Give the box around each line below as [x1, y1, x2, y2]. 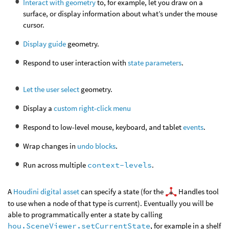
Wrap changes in [23, 141, 77, 151]
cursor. [23, 19, 44, 30]
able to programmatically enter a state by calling [8, 210, 163, 220]
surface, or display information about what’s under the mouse [23, 8, 217, 18]
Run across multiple [23, 159, 87, 170]
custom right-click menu [54, 103, 131, 113]
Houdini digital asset [13, 186, 79, 196]
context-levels [87, 159, 152, 170]
